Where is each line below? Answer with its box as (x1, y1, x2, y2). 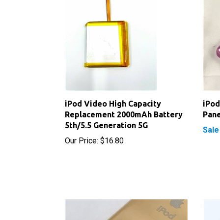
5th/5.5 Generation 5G (65, 110, 148, 119)
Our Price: (65, 125, 98, 135)
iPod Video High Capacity (65, 88, 161, 98)
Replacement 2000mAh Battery (65, 99, 183, 109)
